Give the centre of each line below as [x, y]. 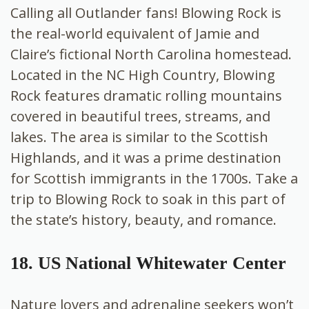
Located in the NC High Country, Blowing [143, 75]
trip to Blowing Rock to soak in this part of [148, 199]
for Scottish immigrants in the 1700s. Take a [154, 179]
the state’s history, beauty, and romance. [143, 220]
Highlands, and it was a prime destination [146, 158]
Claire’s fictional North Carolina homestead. [151, 54]
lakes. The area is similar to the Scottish [139, 137]
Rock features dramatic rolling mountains [146, 96]
